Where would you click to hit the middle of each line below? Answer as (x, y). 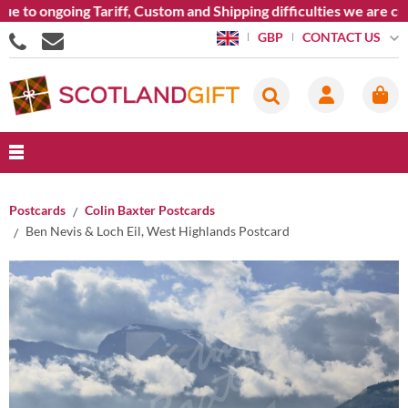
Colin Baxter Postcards (150, 210)
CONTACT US (341, 36)
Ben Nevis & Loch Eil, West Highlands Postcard (158, 230)
